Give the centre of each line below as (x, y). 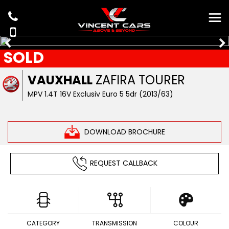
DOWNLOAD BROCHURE (124, 132)
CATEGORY (43, 223)
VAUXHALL (60, 80)
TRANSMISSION (114, 223)
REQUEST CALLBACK (123, 163)
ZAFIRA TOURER (139, 80)
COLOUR (186, 223)
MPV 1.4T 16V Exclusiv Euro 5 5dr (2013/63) (101, 94)
